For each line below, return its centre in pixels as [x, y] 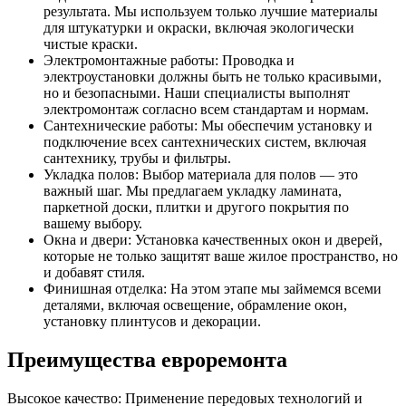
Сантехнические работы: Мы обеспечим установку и [208, 126]
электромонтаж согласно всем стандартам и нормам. [206, 110]
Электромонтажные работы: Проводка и [169, 61]
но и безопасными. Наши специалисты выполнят [197, 93]
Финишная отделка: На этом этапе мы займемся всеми [213, 289]
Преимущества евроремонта [147, 360]
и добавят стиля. [94, 273]
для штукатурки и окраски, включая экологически [199, 28]
